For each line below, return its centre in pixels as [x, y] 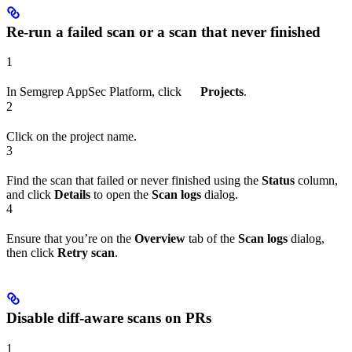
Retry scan [86, 252]
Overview [160, 238]
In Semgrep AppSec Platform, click [95, 92]
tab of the [212, 238]
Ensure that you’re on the [70, 238]
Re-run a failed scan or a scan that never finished [163, 31]
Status [278, 180]
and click [30, 194]
